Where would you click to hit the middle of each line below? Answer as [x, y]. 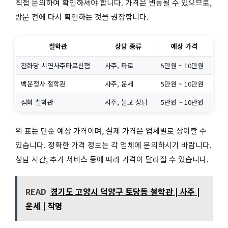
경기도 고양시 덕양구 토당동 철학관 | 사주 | [125, 192]
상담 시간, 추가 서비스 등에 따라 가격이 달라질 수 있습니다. [112, 159]
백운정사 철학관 [43, 84]
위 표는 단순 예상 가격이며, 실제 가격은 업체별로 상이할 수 [111, 130]
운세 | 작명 [44, 206]
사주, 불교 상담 [126, 102]
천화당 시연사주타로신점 [55, 66]
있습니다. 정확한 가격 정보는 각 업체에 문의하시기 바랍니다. [113, 145]
